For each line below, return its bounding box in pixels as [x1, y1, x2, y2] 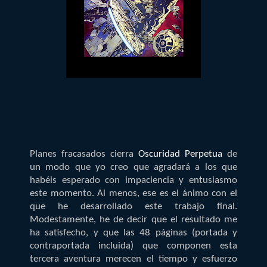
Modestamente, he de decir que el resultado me [30, 214, 237, 225]
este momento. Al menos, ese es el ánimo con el [30, 188, 237, 198]
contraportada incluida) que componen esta [30, 240, 237, 251]
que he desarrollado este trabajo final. [30, 201, 237, 212]
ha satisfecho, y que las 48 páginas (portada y [30, 227, 237, 238]
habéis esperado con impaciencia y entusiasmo [30, 175, 237, 185]
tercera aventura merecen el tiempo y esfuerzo [30, 253, 237, 264]
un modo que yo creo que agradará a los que [30, 162, 237, 172]
